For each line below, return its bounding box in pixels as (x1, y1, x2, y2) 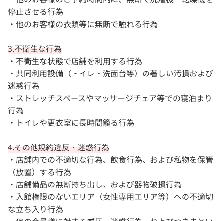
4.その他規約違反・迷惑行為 (8, 141, 109, 153)
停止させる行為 (8, 5, 63, 17)
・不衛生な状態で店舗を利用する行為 (8, 55, 142, 67)
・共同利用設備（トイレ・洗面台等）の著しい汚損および (8, 67, 213, 79)
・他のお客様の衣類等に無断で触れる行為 (8, 18, 158, 30)
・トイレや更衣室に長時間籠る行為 (8, 116, 134, 128)
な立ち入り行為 (8, 203, 63, 215)
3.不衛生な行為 (8, 42, 62, 54)
